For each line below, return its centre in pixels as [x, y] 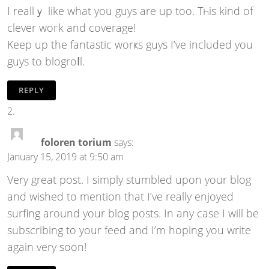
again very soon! [47, 247]
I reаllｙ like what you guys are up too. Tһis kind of [130, 11]
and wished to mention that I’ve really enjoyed [120, 197]
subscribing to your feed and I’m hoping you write [129, 230]
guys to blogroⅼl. [46, 62]
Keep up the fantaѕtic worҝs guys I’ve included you [130, 45]
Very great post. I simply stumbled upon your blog [129, 180]
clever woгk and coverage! [71, 28]
